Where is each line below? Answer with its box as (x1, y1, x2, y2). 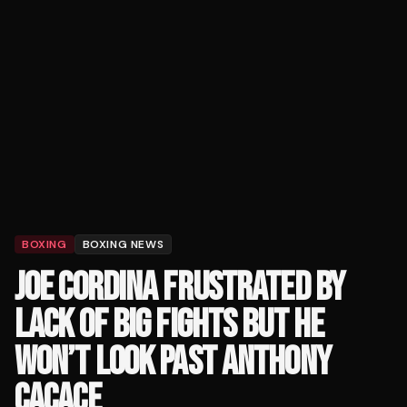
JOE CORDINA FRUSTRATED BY (15, 263, 344, 313)
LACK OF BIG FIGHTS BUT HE (15, 301, 323, 350)
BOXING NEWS (82, 237, 164, 253)
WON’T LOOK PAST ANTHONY (15, 338, 331, 387)
